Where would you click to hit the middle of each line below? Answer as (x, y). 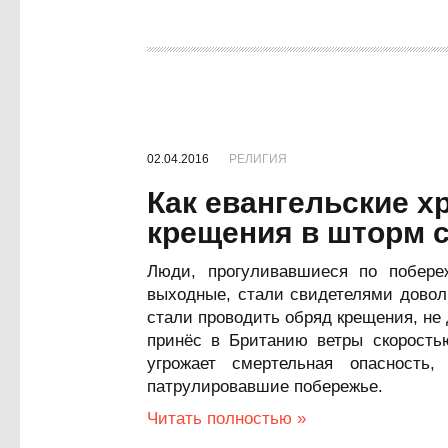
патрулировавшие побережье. (265, 386)
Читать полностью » (226, 418)
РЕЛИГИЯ (258, 159)
